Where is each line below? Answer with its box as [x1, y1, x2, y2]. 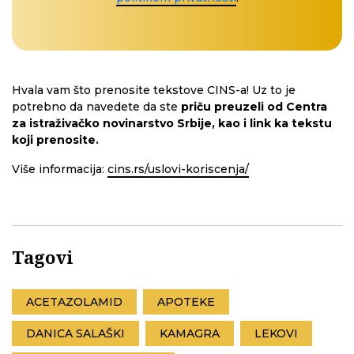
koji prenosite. [12, 133, 99, 148]
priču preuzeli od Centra [178, 100, 327, 115]
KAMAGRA [160, 326, 220, 341]
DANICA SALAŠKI [26, 326, 125, 341]
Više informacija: [12, 162, 107, 177]
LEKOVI [254, 326, 298, 341]
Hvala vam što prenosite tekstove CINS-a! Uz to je [12, 83, 296, 98]
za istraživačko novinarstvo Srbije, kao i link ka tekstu [12, 116, 332, 131]
